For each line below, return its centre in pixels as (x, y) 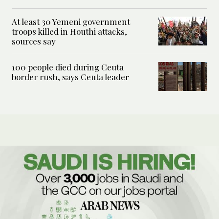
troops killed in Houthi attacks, (69, 32)
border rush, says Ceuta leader (70, 77)
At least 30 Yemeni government (71, 22)
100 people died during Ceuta (68, 67)
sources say (34, 41)
